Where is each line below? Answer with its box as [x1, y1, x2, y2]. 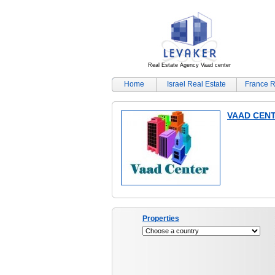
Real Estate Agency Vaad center [147, 62, 231, 68]
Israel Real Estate [167, 80, 226, 88]
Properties [142, 214, 179, 223]
